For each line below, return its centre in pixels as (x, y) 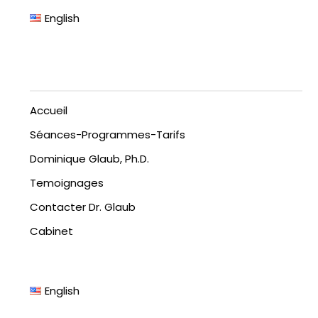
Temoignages (67, 183)
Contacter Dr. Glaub (83, 207)
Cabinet (52, 231)
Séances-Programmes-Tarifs (108, 135)
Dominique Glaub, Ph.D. (90, 159)
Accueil (49, 111)
